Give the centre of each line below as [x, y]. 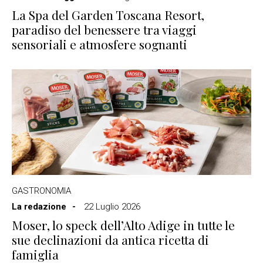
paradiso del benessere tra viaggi [104, 30]
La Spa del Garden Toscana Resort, [108, 15]
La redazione [39, 207]
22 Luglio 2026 [112, 207]
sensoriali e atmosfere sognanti [100, 44]
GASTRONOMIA [41, 191]
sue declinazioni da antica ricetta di [110, 240]
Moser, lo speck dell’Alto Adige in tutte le [123, 225]
